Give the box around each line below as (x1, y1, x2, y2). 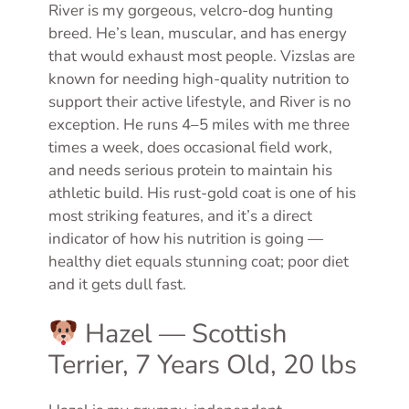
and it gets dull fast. (48, 273, 186, 295)
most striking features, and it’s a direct (48, 204, 312, 226)
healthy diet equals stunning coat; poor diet (48, 250, 349, 272)
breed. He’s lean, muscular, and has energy (48, 22, 347, 44)
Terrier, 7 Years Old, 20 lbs (48, 347, 357, 383)
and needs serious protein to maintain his (48, 159, 332, 181)
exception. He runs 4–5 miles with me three (48, 113, 350, 135)
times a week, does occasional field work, (48, 136, 332, 158)
